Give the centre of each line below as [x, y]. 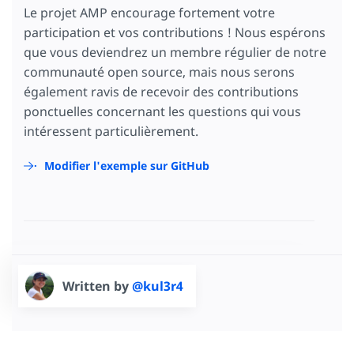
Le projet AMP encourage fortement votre [149, 13]
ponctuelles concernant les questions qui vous [162, 112]
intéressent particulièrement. [111, 132]
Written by [97, 286]
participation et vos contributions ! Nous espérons [175, 33]
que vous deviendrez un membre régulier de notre [175, 53]
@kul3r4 [158, 286]
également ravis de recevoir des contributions [161, 92]
